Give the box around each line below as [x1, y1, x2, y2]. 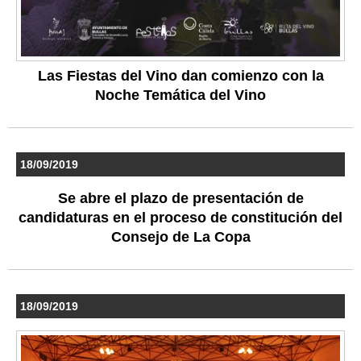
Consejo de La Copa [110, 229, 251, 246]
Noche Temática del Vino [95, 87, 266, 104]
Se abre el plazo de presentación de [57, 190, 304, 207]
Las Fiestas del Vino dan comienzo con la [37, 68, 324, 85]
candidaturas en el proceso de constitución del [19, 210, 342, 226]
